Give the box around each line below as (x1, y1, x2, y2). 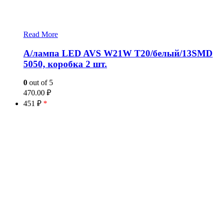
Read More (23, 30, 58, 38)
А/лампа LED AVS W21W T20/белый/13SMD (23, 48, 213, 58)
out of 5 (27, 78, 53, 87)
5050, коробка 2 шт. (23, 58, 107, 69)
